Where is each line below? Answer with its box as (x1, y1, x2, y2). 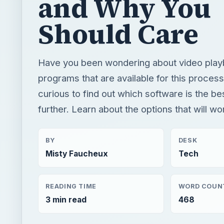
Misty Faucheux (45, 149, 108, 159)
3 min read (45, 194, 87, 204)
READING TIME (45, 182, 96, 190)
